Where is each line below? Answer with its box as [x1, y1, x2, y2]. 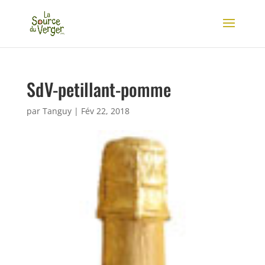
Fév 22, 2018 [80, 105, 130, 117]
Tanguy [42, 105, 72, 117]
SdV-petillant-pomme [26, 76, 171, 102]
